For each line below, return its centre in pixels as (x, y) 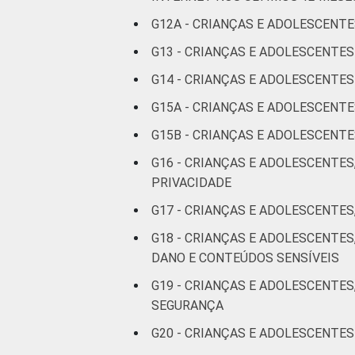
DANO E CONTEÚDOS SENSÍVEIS (245, 258)
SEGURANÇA (187, 306)
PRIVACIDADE (191, 183)
